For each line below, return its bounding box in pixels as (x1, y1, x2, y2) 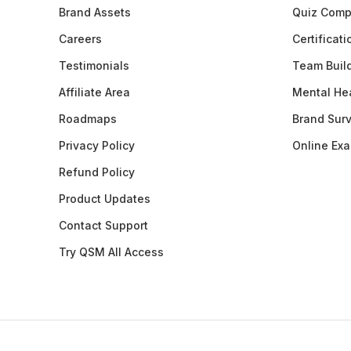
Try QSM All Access (58, 244, 164, 259)
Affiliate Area (58, 85, 130, 99)
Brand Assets (58, 5, 131, 19)
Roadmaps (58, 111, 117, 125)
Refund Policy (58, 165, 135, 179)
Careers (58, 31, 102, 45)
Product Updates (58, 191, 150, 205)
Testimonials (58, 58, 129, 72)
